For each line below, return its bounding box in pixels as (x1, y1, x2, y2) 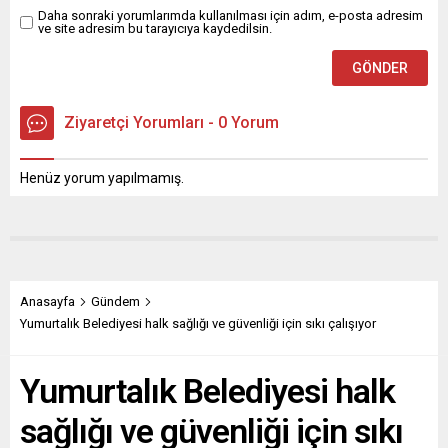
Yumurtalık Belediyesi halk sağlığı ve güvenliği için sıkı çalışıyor (20, 316, 376, 332)
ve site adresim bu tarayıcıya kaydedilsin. (38, 21, 272, 37)
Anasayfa (20, 294, 75, 310)
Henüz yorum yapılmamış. (20, 170, 184, 187)
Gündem (91, 294, 140, 310)
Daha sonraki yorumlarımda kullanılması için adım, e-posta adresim (38, 8, 423, 24)
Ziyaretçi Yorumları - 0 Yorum (64, 113, 279, 133)
